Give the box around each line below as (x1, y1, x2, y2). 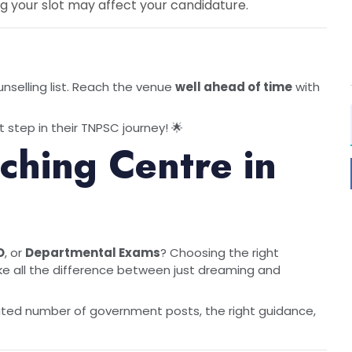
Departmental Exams (25, 244, 160, 261)
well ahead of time (175, 78, 292, 95)
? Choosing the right (160, 244, 279, 261)
